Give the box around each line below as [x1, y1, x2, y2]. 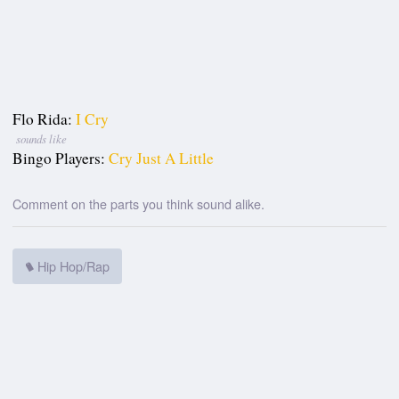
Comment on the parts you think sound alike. [12, 193, 265, 213]
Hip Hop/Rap [33, 256, 110, 276]
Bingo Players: [12, 148, 106, 169]
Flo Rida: [12, 109, 73, 130]
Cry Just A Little [109, 148, 215, 169]
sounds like [15, 131, 67, 147]
